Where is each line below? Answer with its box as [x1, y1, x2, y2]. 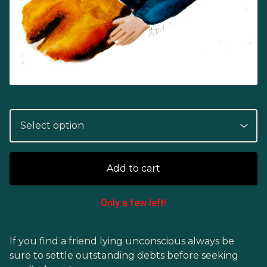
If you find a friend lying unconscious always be [10, 235, 234, 247]
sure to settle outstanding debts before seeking [10, 250, 238, 262]
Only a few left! [101, 197, 166, 209]
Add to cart [107, 163, 160, 175]
